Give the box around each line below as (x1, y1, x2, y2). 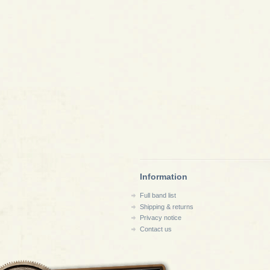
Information (140, 172, 187, 181)
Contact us (140, 225, 172, 233)
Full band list (140, 192, 176, 199)
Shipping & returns (140, 202, 193, 210)
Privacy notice (140, 214, 181, 222)
